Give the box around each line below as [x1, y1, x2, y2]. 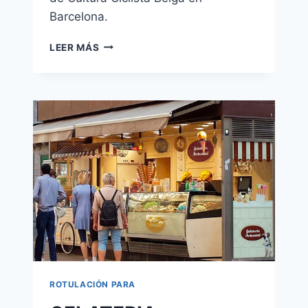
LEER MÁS [49, 41, 100, 53]
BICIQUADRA [98, 38, 164, 49]
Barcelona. [49, 9, 108, 23]
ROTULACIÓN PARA [49, 279, 135, 290]
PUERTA [98, 67, 139, 78]
